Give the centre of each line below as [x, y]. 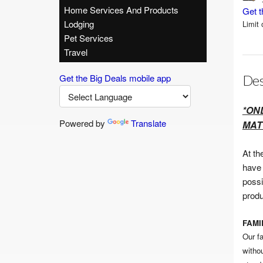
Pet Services [88, 38]
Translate [148, 123]
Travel [75, 52]
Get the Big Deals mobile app [115, 78]
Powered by [83, 123]
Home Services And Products [121, 10]
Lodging [79, 24]
